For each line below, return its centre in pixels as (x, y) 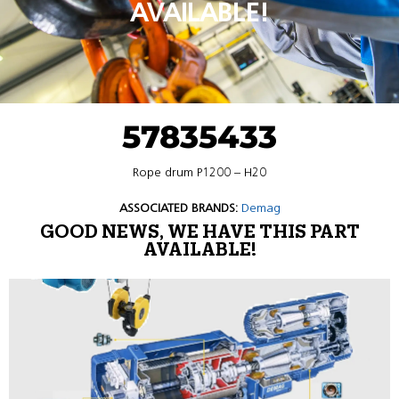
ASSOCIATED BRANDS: (178, 208)
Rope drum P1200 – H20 (199, 172)
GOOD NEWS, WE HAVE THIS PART (199, 232)
